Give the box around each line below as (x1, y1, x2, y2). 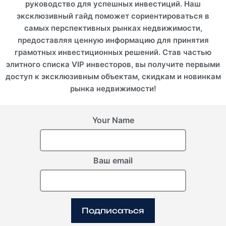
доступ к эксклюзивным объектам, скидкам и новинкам (5, 71, 221, 81)
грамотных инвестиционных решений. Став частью (15, 47, 211, 57)
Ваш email (93, 155, 133, 165)
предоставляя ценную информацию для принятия (17, 35, 209, 45)
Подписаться (82, 205, 144, 215)
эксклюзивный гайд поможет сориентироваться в (17, 11, 209, 21)
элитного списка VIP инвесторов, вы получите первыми (6, 59, 220, 69)
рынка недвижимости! (70, 83, 156, 93)
